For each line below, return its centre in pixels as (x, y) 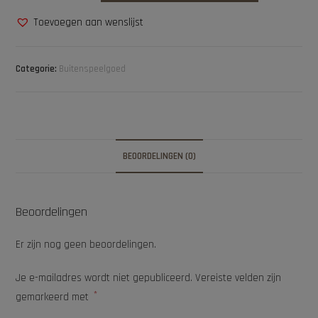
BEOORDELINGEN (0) (159, 156)
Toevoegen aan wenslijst (89, 22)
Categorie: (38, 68)
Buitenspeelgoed (93, 68)
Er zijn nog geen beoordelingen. (86, 245)
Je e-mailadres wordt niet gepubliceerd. (104, 278)
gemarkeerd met (54, 297)
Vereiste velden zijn (238, 278)
